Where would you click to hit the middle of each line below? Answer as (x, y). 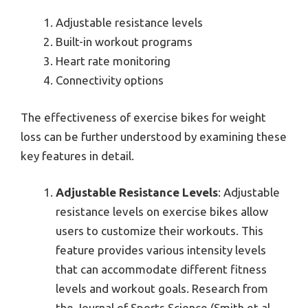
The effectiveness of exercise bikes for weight (143, 117)
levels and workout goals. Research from (162, 289)
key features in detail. (77, 155)
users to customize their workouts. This (159, 231)
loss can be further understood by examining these (154, 136)
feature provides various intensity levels (161, 250)
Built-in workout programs (124, 42)
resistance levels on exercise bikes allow (162, 212)
